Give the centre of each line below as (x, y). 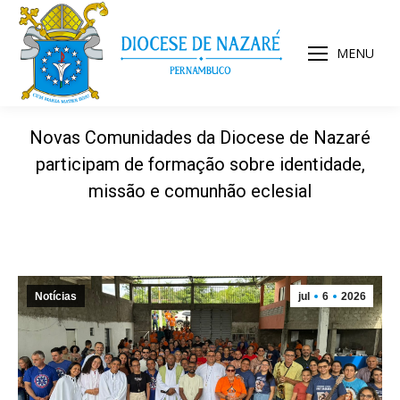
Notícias (56, 296)
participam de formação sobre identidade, (200, 164)
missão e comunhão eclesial (200, 191)
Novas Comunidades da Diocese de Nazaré (200, 137)
